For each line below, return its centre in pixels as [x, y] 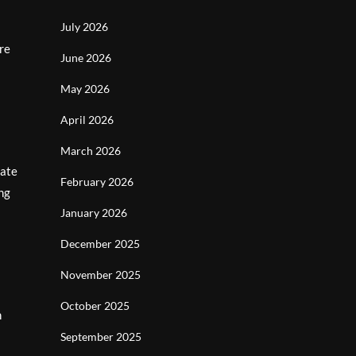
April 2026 [87, 120]
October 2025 [95, 306]
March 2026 [91, 151]
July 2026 [84, 27]
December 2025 [100, 244]
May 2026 [85, 89]
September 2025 [101, 337]
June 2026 [86, 58]
